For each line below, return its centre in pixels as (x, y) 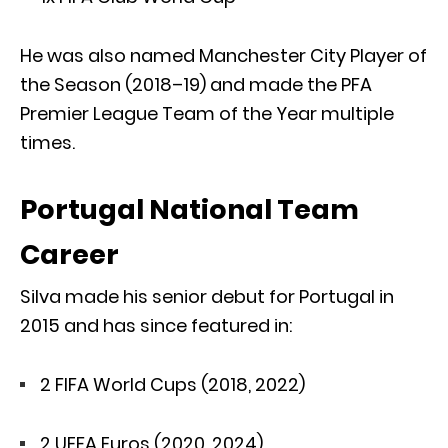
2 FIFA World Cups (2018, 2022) (172, 384)
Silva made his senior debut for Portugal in (207, 296)
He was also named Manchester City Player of (223, 55)
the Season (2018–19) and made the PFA (196, 84)
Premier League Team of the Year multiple (207, 113)
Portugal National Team (189, 209)
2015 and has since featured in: (156, 325)
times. (47, 142)
